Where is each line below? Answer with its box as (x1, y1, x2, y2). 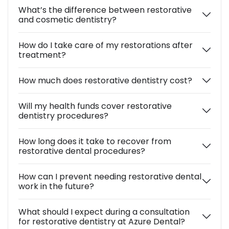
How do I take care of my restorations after (18, 39, 193, 51)
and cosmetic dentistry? (18, 13, 117, 26)
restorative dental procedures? (18, 145, 145, 157)
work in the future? (18, 180, 94, 192)
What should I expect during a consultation (18, 205, 190, 218)
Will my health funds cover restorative (18, 100, 172, 112)
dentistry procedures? (18, 109, 108, 122)
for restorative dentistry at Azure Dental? (18, 215, 185, 227)
